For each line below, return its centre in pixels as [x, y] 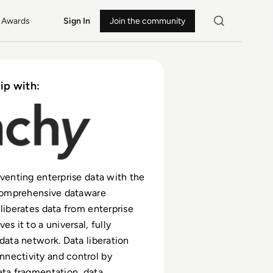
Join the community [147, 21]
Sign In [76, 21]
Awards [16, 21]
